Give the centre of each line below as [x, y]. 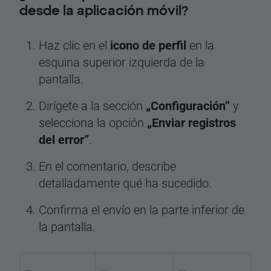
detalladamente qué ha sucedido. [125, 183]
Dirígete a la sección [92, 105]
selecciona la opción [93, 122]
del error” [64, 139]
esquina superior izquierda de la [122, 62]
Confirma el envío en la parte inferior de [142, 209]
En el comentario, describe [107, 166]
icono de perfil [148, 45]
